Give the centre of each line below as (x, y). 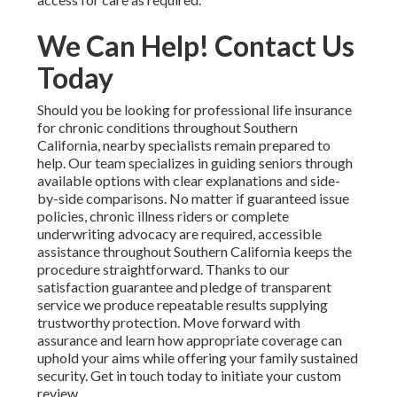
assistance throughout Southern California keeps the (194, 252)
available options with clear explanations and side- (188, 181)
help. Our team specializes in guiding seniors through (195, 163)
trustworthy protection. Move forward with (168, 323)
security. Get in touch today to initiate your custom (189, 376)
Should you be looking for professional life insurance (194, 110)
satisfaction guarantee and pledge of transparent (184, 287)
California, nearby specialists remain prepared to (183, 145)
